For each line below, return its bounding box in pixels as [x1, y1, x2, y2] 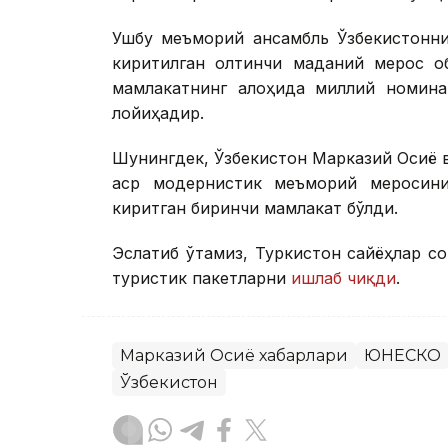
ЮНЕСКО [364, 345, 441, 365]
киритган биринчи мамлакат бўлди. [112, 197, 398, 218]
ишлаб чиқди [286, 267, 396, 288]
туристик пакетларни [112, 267, 286, 288]
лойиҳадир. [112, 102, 204, 123]
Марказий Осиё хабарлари [120, 345, 348, 365]
